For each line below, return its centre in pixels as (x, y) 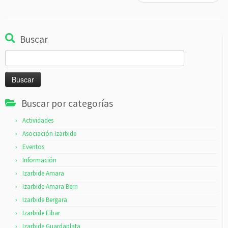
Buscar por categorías (67, 103)
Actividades (38, 120)
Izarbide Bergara (45, 200)
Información (39, 160)
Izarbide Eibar (41, 213)
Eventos (33, 147)
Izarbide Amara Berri (50, 187)
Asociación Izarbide (49, 134)
